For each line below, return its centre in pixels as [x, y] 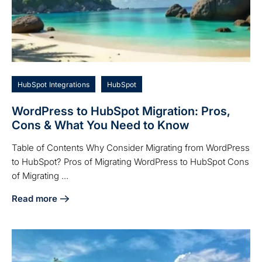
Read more [35, 199]
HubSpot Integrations [54, 85]
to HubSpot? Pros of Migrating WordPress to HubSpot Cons [130, 162]
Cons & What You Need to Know [101, 125]
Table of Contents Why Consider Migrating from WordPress [131, 148]
